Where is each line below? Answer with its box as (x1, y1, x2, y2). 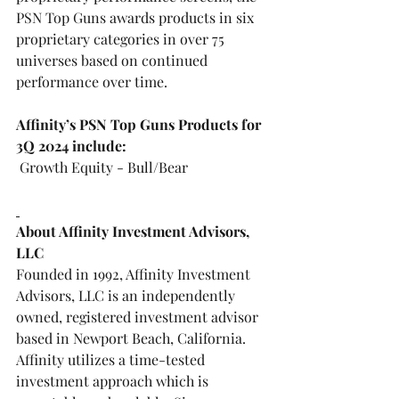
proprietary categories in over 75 (16, 29, 228, 48)
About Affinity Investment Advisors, (16, 222, 253, 240)
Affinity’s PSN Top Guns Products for (16, 115, 265, 134)
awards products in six (106, 8, 257, 27)
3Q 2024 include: (16, 136, 126, 155)
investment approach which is (16, 371, 212, 390)
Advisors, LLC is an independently (16, 286, 239, 305)
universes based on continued (16, 51, 211, 69)
